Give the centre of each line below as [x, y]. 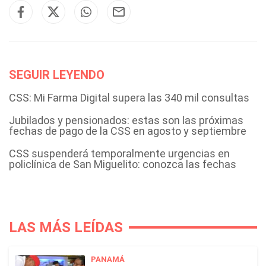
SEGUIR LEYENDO [57, 75]
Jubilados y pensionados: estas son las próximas [126, 120]
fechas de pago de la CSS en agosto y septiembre [128, 131]
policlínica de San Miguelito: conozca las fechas [123, 164]
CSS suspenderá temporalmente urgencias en [119, 153]
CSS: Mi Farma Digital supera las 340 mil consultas [129, 98]
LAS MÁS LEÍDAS [66, 227]
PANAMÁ [108, 259]
